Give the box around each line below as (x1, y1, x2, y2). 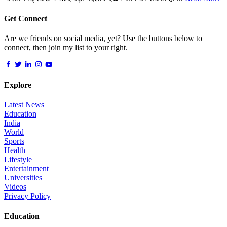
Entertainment (4, 164, 49, 173)
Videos (4, 182, 26, 192)
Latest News (4, 100, 44, 109)
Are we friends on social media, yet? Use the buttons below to (4, 33, 202, 43)
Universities (4, 173, 42, 182)
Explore (4, 81, 31, 90)
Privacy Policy (4, 192, 51, 201)
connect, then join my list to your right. (4, 43, 128, 52)
